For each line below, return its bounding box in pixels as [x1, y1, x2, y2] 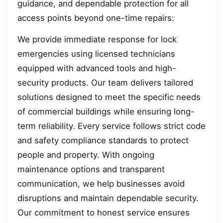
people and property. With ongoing [17, 150, 154, 160]
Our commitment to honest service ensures [17, 208, 190, 218]
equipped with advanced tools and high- [17, 63, 176, 73]
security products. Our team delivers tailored [17, 78, 193, 88]
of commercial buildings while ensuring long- [17, 107, 195, 116]
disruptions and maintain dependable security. [17, 193, 199, 203]
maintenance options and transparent [17, 164, 165, 174]
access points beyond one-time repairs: [17, 12, 174, 23]
